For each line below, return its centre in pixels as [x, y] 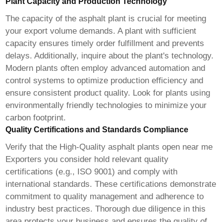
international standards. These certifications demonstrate [111, 184]
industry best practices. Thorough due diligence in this [106, 209]
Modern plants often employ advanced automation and [106, 68]
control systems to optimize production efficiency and [105, 81]
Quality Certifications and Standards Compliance [97, 130]
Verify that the [33, 147]
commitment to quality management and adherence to [105, 197]
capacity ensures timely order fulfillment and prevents [105, 44]
